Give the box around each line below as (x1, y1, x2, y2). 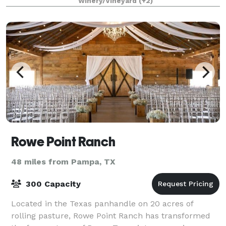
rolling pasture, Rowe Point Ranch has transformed (11, 210, 210, 220)
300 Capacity (23, 179, 81, 189)
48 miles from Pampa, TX (11, 156, 116, 166)
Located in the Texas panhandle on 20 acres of (11, 198, 193, 208)
